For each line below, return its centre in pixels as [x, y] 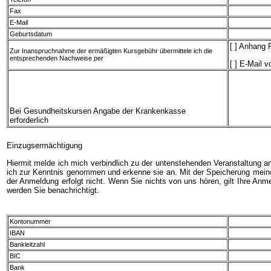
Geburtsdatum [31, 34]
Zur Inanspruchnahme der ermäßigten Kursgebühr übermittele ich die [111, 51]
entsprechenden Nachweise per [57, 58]
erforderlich [29, 120]
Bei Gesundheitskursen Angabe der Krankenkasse [98, 111]
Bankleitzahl [27, 245]
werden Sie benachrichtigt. [53, 190]
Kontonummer [30, 222]
